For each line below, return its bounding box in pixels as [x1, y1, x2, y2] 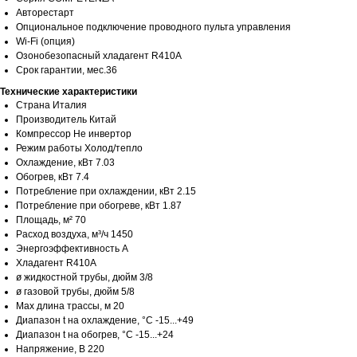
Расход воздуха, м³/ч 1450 [16, 229, 133, 241]
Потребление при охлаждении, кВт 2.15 [16, 186, 196, 198]
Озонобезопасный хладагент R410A [16, 50, 182, 62]
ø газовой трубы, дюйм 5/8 [16, 286, 135, 298]
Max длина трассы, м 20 [16, 300, 124, 312]
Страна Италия [16, 100, 87, 112]
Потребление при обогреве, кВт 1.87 [16, 200, 182, 212]
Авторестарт [16, 7, 74, 19]
